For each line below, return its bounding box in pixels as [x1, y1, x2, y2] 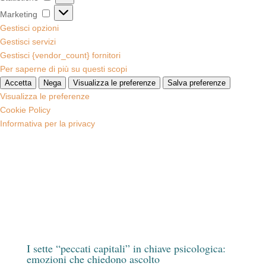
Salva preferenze [167, 78, 226, 87]
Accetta [5, 78, 31, 87]
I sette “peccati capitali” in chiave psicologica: [26, 240, 226, 255]
